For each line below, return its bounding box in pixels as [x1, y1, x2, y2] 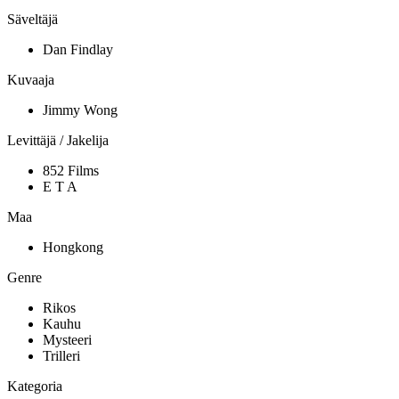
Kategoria [7, 379, 62, 395]
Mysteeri [43, 332, 92, 348]
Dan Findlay [43, 42, 113, 58]
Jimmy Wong [43, 102, 118, 118]
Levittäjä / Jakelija [7, 133, 109, 149]
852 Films [43, 163, 99, 179]
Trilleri [43, 348, 80, 364]
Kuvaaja [7, 72, 54, 88]
